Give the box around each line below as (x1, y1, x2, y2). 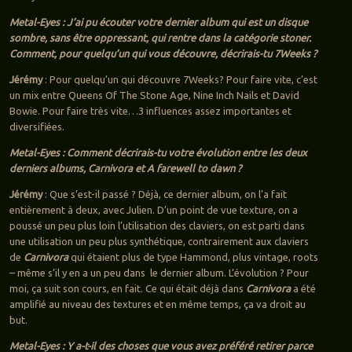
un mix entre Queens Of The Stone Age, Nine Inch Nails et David (9, 90, 299, 101)
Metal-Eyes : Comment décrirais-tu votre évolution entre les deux (9, 147, 307, 159)
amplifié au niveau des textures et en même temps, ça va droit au (9, 299, 306, 310)
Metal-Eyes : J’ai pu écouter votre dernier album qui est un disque (9, 16, 308, 28)
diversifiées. (9, 121, 64, 133)
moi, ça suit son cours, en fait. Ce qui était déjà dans (9, 283, 246, 295)
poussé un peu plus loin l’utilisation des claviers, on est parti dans (9, 220, 305, 232)
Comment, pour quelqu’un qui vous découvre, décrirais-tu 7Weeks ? (9, 48, 317, 60)
